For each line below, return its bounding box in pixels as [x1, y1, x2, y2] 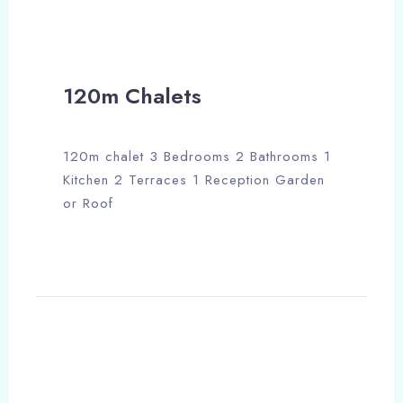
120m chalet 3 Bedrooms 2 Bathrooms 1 [63, 146, 331, 166]
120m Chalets [63, 79, 201, 112]
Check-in [68, 354, 114, 370]
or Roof [63, 193, 113, 213]
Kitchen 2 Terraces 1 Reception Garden [63, 169, 325, 190]
